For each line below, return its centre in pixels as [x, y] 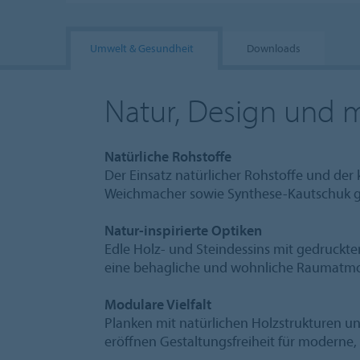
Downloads [274, 48]
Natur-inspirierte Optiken [183, 230]
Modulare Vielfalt [158, 304]
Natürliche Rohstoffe [168, 156]
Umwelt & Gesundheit [142, 48]
